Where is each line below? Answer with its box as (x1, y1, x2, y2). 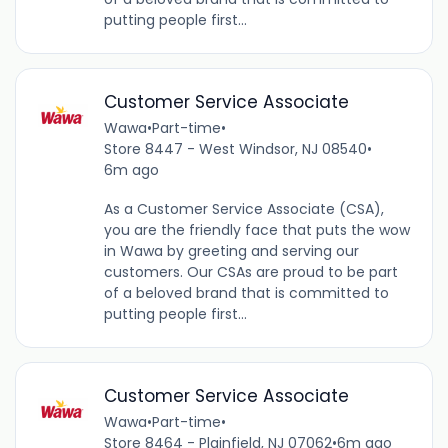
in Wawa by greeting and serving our (103, 241, 359, 262)
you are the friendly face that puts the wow (103, 220, 410, 241)
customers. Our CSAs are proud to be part (103, 262, 398, 283)
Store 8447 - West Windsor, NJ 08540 (103, 139, 367, 160)
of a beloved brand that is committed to (103, 283, 389, 304)
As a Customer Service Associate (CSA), (103, 199, 384, 220)
